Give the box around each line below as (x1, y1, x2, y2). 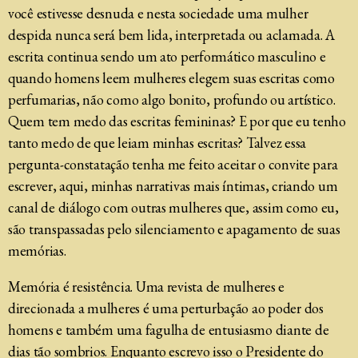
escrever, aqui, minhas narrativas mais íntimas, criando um (8, 177, 338, 195)
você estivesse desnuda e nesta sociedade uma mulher (8, 4, 308, 22)
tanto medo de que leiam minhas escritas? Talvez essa (8, 133, 306, 152)
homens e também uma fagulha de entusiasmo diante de (8, 320, 329, 339)
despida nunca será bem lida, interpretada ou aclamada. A (8, 26, 335, 44)
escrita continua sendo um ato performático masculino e (8, 47, 326, 66)
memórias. (8, 241, 66, 260)
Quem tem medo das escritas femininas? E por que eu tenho (8, 112, 346, 130)
